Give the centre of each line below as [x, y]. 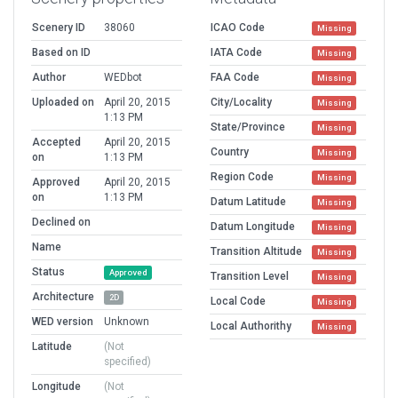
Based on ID [61, 52]
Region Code [242, 176]
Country [230, 151]
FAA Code [235, 77]
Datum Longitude [253, 226]
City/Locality [241, 102]
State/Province [248, 127]
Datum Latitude [248, 201]
